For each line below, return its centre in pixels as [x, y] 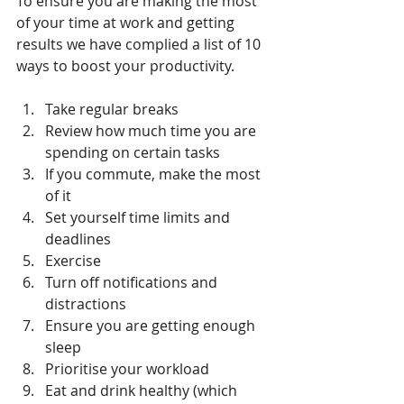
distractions [89, 303]
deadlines [82, 239]
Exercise [77, 260]
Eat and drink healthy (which [143, 390]
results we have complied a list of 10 [140, 44]
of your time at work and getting [127, 22]
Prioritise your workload [131, 368]
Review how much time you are [152, 130]
